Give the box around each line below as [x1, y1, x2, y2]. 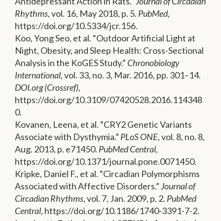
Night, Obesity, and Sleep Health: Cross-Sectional [15, 45, 204, 56]
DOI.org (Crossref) [15, 82, 78, 93]
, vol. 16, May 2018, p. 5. [48, 8, 138, 19]
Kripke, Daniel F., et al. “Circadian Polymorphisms [15, 168, 200, 180]
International [15, 70, 61, 81]
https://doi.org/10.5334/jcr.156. [15, 20, 138, 32]
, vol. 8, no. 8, [158, 131, 205, 143]
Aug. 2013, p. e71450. [15, 144, 99, 155]
